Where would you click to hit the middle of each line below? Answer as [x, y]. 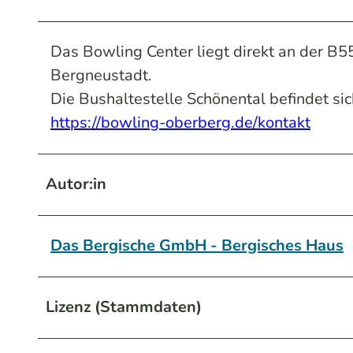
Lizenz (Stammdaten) [124, 307]
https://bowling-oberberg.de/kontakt [180, 122]
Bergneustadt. [101, 75]
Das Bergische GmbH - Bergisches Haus [197, 245]
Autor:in [76, 184]
